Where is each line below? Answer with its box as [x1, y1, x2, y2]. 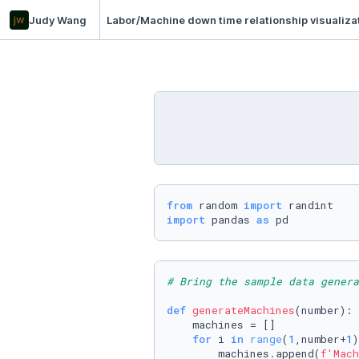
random [192, 198, 244, 212]
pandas [205, 212, 256, 227]
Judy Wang [29, 13, 87, 26]
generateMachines [192, 303, 295, 317]
